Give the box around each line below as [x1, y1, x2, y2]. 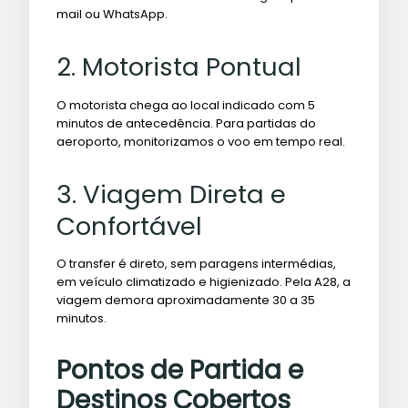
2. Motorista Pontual [56, 48, 301, 85]
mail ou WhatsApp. [56, 5, 168, 24]
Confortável [56, 208, 202, 244]
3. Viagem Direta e [56, 176, 286, 212]
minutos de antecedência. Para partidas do [56, 114, 316, 132]
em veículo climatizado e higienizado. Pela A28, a [56, 273, 351, 291]
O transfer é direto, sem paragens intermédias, [56, 255, 336, 273]
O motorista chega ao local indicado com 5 [56, 96, 315, 114]
